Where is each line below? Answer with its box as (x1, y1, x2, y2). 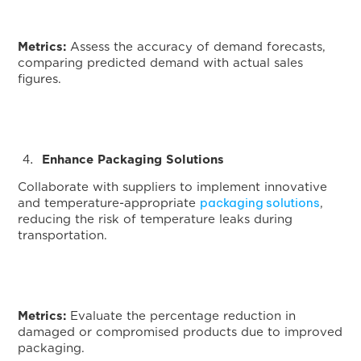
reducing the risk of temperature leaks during (18, 212, 293, 226)
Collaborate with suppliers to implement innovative (18, 180, 328, 194)
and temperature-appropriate (18, 196, 201, 210)
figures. (18, 72, 62, 86)
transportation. (18, 228, 108, 243)
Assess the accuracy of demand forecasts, (70, 39, 326, 54)
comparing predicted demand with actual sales (18, 56, 304, 70)
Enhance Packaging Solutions (42, 152, 225, 167)
